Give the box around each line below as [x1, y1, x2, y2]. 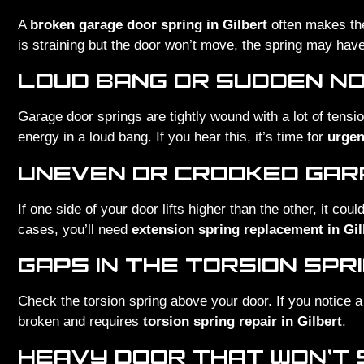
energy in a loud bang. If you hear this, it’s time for [18, 129, 327, 145]
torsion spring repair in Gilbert [143, 314, 342, 330]
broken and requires [18, 314, 143, 330]
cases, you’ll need [18, 221, 132, 237]
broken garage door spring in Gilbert [30, 16, 267, 32]
